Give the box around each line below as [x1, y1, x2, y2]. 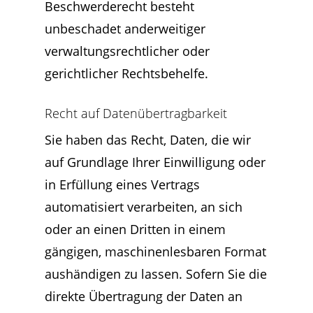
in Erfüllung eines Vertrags [45, 176, 200, 193]
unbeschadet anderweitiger [45, 20, 205, 37]
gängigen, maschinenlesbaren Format [45, 243, 266, 260]
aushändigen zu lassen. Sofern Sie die [45, 265, 267, 282]
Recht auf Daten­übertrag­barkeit [45, 105, 227, 122]
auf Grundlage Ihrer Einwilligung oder [45, 154, 265, 170]
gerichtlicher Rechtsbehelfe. [45, 65, 208, 82]
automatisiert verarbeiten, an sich [45, 198, 242, 215]
